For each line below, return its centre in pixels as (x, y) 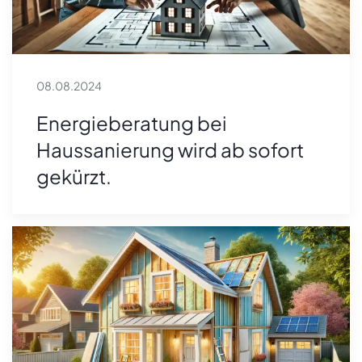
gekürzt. (74, 177)
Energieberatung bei (132, 123)
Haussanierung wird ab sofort (170, 150)
